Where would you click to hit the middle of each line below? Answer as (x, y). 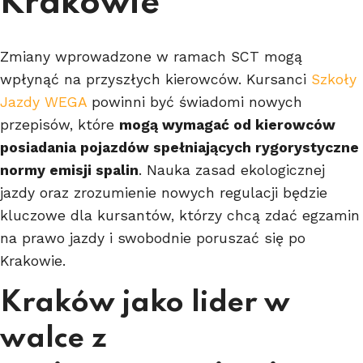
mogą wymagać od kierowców (227, 124)
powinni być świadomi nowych (194, 102)
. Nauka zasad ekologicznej (232, 170)
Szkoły (334, 79)
